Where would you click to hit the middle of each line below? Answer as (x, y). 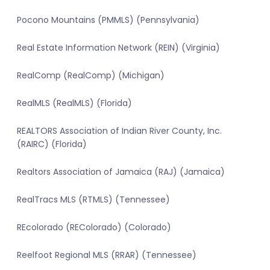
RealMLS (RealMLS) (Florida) (74, 103)
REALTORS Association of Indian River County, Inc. (119, 131)
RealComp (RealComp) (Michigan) (91, 76)
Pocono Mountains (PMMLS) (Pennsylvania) (108, 20)
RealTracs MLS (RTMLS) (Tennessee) (93, 200)
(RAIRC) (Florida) (52, 144)
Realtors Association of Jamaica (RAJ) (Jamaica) (121, 172)
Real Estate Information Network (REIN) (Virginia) (118, 48)
